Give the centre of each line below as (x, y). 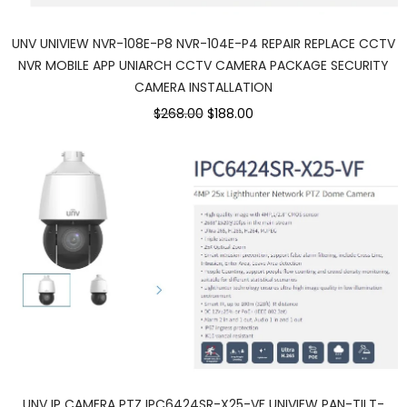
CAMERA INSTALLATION (203, 88)
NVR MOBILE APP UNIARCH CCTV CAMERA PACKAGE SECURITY (203, 66)
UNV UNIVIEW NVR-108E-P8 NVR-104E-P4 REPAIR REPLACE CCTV (203, 44)
